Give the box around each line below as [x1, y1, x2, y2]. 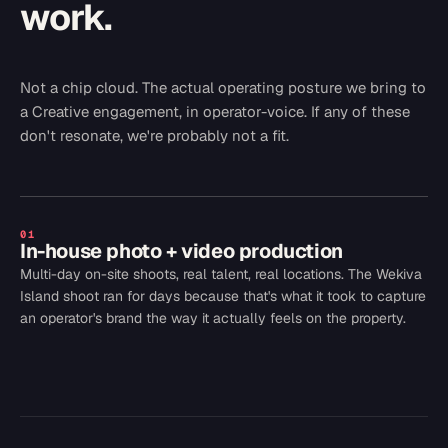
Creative [32, 102, 89, 121]
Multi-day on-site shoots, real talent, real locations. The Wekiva [20, 265, 422, 283]
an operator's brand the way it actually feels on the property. [20, 309, 406, 327]
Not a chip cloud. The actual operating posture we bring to [20, 78, 426, 97]
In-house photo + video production [20, 238, 343, 264]
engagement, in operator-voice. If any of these [93, 102, 410, 121]
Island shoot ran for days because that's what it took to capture [20, 287, 426, 305]
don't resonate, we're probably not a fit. [20, 126, 289, 145]
